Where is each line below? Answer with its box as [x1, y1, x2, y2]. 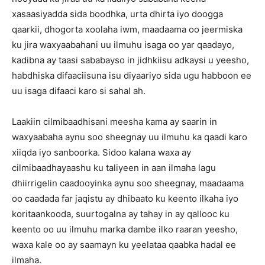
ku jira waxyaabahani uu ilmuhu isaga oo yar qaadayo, [12, 39, 234, 50]
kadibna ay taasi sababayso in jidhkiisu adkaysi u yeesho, [12, 54, 249, 66]
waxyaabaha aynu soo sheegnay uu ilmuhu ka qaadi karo [12, 131, 247, 143]
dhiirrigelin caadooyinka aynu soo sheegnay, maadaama [12, 177, 244, 189]
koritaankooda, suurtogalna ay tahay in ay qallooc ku [12, 208, 230, 219]
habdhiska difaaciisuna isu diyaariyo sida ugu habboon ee [12, 70, 251, 81]
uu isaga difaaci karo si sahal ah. [12, 85, 146, 96]
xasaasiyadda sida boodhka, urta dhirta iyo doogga [12, 8, 223, 20]
